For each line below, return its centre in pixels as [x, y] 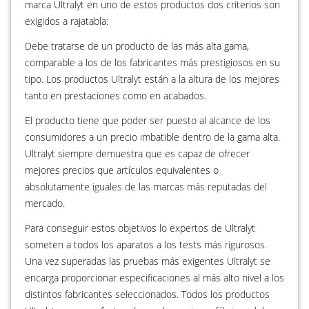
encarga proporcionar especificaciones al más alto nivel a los [154, 277]
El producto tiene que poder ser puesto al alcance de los [148, 120]
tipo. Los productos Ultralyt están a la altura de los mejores [152, 79]
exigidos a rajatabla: [67, 21]
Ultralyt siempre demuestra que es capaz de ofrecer [137, 153]
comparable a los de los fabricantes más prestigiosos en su [152, 62]
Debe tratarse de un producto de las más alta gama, [137, 46]
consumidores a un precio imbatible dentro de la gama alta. [152, 137]
